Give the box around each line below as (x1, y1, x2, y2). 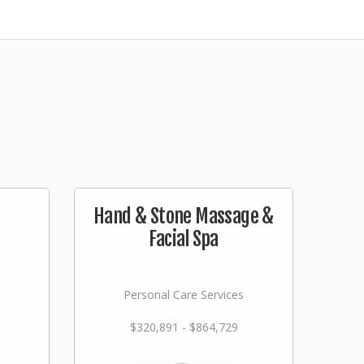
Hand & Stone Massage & (93, 204, 274, 228)
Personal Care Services (123, 287, 244, 302)
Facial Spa (149, 227, 219, 251)
